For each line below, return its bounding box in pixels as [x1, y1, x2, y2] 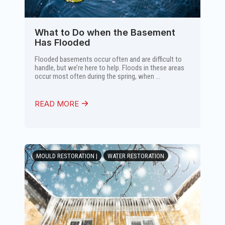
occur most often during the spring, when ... [35, 72, 160, 81]
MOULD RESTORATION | [36, 152, 97, 160]
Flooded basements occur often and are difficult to [35, 55, 182, 64]
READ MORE [35, 99, 81, 108]
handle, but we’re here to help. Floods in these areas [35, 63, 184, 72]
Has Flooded [35, 37, 90, 48]
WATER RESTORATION [107, 152, 164, 160]
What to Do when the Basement [35, 27, 175, 38]
